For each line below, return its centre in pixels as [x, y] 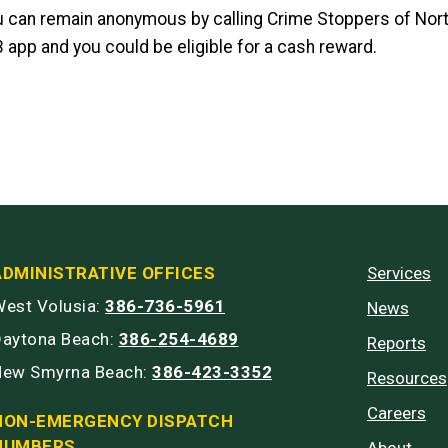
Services [399, 273]
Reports [396, 343]
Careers [396, 413]
